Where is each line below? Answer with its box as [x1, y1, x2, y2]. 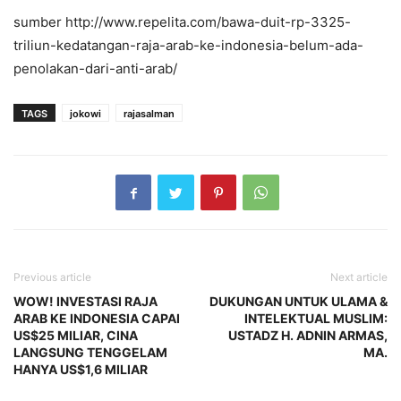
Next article [330, 270, 388, 285]
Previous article [13, 270, 91, 285]
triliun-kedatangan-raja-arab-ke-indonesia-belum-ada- [13, 37, 363, 55]
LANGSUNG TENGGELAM [13, 345, 167, 361]
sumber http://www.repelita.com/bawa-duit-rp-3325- [13, 13, 351, 31]
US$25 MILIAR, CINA [13, 328, 138, 344]
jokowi [70, 107, 101, 121]
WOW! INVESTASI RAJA [13, 294, 158, 310]
